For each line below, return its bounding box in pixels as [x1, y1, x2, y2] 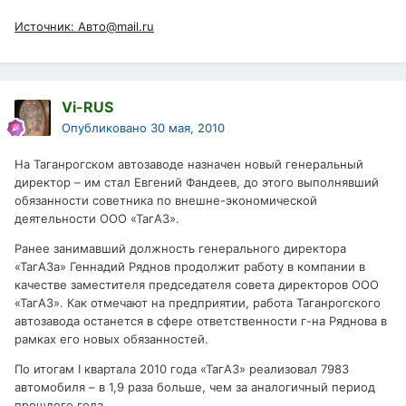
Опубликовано [62, 121, 150, 136]
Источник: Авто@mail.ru [14, 19, 154, 34]
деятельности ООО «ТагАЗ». [14, 211, 179, 227]
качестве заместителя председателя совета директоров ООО [14, 277, 379, 293]
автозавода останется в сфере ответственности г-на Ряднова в [14, 314, 387, 329]
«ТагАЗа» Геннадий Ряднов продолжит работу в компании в [14, 259, 365, 275]
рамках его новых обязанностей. [14, 332, 208, 347]
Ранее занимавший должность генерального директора [14, 241, 346, 256]
